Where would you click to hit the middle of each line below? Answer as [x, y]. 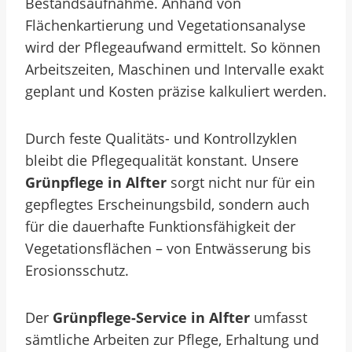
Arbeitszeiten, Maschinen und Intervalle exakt [174, 69]
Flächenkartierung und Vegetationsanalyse [165, 25]
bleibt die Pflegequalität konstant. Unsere [162, 160]
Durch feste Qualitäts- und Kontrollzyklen [161, 138]
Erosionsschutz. [77, 270]
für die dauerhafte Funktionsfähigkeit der [160, 226]
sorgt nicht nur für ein [241, 182]
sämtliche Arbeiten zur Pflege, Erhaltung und [172, 339]
